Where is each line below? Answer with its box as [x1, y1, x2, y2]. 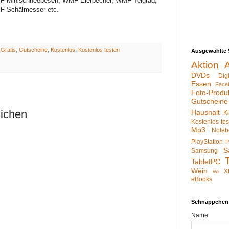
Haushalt [191, 108, 220, 117]
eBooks [191, 176, 212, 184]
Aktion [191, 60, 219, 71]
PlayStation [191, 138, 223, 146]
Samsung [191, 147, 218, 155]
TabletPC [191, 157, 220, 166]
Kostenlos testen [78, 46, 120, 53]
